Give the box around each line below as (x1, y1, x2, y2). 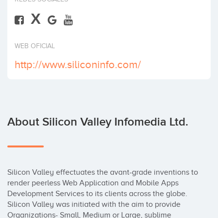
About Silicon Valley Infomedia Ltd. (7, 115, 188, 129)
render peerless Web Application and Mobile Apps (7, 179, 179, 187)
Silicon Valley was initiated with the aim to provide (7, 200, 181, 209)
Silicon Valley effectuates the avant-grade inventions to (7, 168, 198, 177)
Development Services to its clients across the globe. (7, 189, 187, 198)
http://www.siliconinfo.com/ (15, 58, 141, 71)
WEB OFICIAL (15, 42, 55, 50)
